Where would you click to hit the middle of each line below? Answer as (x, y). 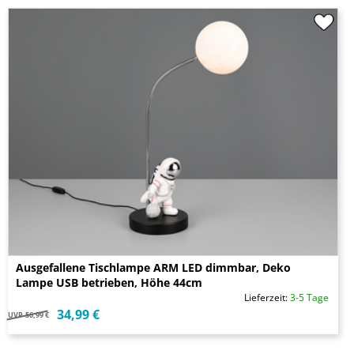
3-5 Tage (309, 298)
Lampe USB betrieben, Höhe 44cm (109, 283)
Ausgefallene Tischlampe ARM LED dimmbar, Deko (153, 268)
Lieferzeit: (267, 298)
